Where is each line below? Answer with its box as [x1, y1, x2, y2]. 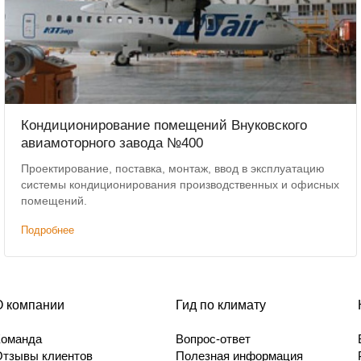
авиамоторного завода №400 [21, 135, 204, 151]
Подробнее [21, 224, 75, 237]
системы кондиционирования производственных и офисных [21, 178, 340, 192]
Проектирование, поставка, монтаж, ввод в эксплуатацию [21, 162, 326, 176]
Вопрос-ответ [176, 332, 251, 346]
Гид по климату [176, 298, 266, 313]
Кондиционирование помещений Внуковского [21, 118, 308, 134]
